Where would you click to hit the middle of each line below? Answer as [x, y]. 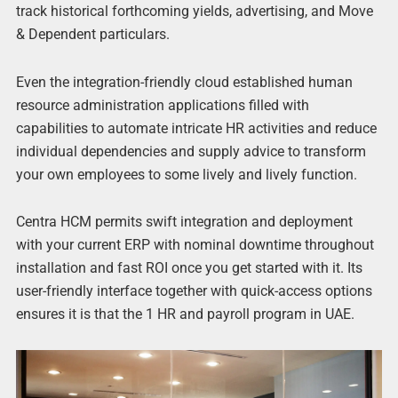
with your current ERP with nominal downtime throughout [195, 244]
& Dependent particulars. [92, 35]
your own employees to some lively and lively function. [186, 174]
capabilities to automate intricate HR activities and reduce [196, 128]
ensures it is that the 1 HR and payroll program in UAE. [185, 314]
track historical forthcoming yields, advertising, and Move [194, 12]
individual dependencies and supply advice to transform [191, 151]
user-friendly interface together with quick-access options [194, 291]
